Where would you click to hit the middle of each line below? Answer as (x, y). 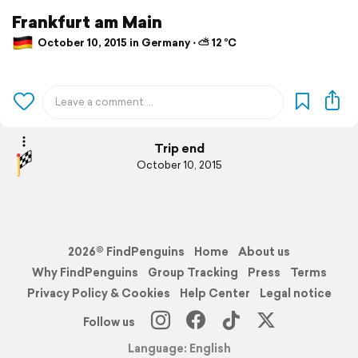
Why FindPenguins (85, 272)
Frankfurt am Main (87, 22)
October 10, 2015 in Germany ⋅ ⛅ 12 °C (136, 43)
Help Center (215, 293)
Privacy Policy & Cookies (98, 293)
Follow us (109, 322)
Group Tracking (193, 272)
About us (264, 251)
